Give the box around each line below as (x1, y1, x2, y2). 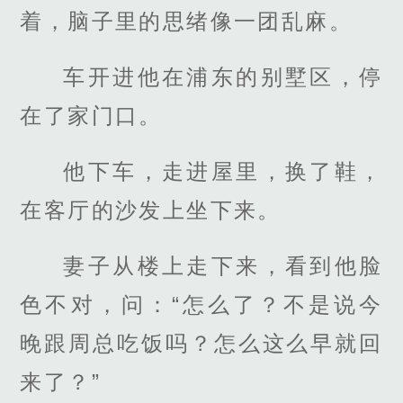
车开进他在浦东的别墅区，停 (63, 64, 383, 89)
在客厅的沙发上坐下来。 (20, 198, 282, 223)
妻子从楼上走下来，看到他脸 (63, 254, 383, 279)
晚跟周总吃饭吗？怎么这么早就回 (20, 331, 383, 356)
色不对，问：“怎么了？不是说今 (20, 292, 383, 318)
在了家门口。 (20, 103, 163, 128)
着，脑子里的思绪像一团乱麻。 (20, 8, 353, 33)
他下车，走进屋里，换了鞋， (63, 159, 383, 184)
